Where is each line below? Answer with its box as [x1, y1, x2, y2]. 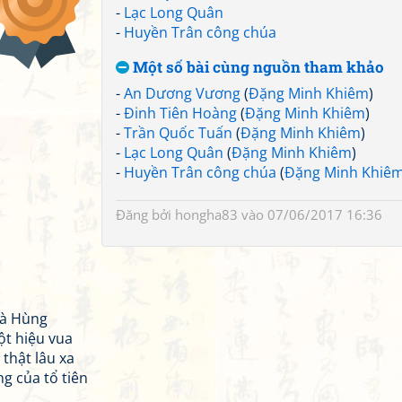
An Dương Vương [124, 83, 240, 103]
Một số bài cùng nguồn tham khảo [129, 57, 384, 77]
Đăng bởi [116, 205, 175, 223]
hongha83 [175, 205, 238, 223]
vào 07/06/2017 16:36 [238, 205, 382, 223]
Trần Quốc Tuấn [124, 123, 232, 143]
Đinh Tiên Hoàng [124, 103, 237, 123]
